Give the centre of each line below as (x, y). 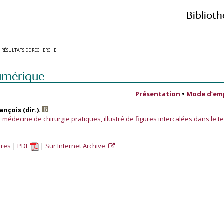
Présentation (158, 94)
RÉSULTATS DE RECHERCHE (29, 50)
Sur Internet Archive (76, 146)
